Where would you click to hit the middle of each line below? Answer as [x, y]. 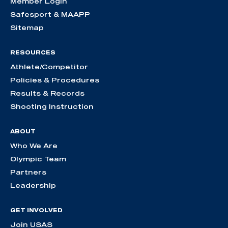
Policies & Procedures [55, 80]
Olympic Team [38, 159]
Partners [28, 172]
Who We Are [34, 146]
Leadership [33, 186]
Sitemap [27, 28]
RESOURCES [33, 53]
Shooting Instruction [52, 107]
